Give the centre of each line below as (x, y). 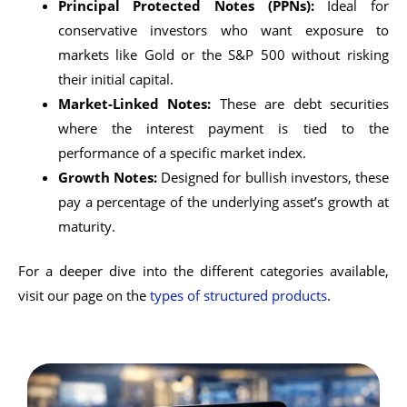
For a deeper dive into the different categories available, (203, 271)
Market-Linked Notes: (134, 104)
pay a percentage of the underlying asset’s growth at (223, 202)
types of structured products (238, 296)
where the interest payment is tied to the (223, 129)
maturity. (86, 227)
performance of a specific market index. (182, 153)
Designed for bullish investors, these (273, 178)
